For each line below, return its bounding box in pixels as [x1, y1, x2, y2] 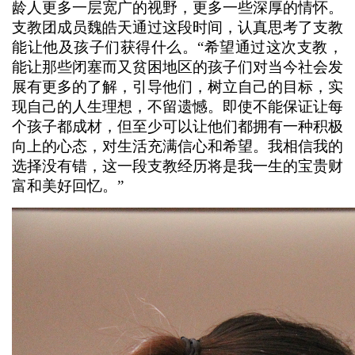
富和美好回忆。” [12, 177, 124, 194]
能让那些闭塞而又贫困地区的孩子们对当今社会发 [12, 59, 343, 75]
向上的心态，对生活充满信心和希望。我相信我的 [12, 138, 343, 155]
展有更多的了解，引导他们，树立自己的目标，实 [12, 78, 343, 95]
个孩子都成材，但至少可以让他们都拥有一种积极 [12, 118, 343, 135]
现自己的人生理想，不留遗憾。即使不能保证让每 [12, 98, 343, 115]
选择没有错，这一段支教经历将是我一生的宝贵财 [12, 158, 343, 174]
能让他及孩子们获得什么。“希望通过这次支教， [12, 39, 343, 55]
